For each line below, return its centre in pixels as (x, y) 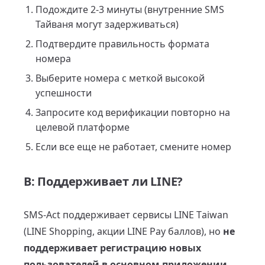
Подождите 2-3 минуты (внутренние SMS (130, 9)
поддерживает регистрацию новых (112, 248)
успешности (64, 93)
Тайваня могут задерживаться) (107, 24)
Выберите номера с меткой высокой (120, 78)
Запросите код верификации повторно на (133, 112)
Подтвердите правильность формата (122, 44)
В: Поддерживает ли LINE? (104, 181)
